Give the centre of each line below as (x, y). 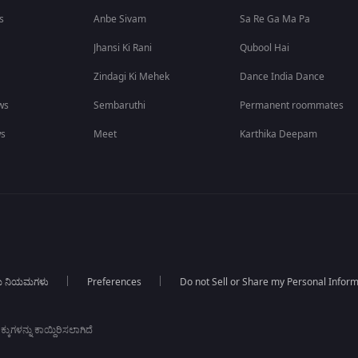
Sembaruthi (120, 105)
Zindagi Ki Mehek (132, 77)
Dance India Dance (282, 77)
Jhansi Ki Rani (123, 48)
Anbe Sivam (120, 19)
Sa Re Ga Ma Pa (275, 19)
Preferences (114, 282)
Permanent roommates (292, 105)
